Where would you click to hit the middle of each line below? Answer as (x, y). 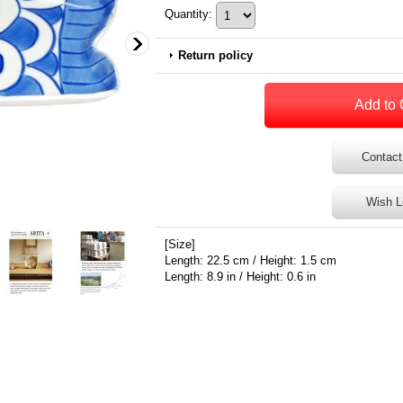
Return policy (215, 55)
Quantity (187, 14)
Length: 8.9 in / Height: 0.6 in (240, 277)
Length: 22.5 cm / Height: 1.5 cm (251, 260)
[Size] (180, 244)
